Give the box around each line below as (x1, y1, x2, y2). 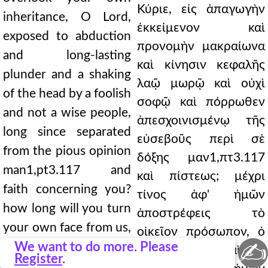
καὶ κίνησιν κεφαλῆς (137, 59, 265, 71)
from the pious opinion (3, 145, 131, 157)
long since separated (3, 126, 131, 138)
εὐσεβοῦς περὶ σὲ (137, 133, 265, 145)
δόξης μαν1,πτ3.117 (137, 151, 265, 164)
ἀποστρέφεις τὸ (137, 207, 265, 220)
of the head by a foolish (3, 87, 131, 100)
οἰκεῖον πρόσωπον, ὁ (137, 226, 265, 238)
